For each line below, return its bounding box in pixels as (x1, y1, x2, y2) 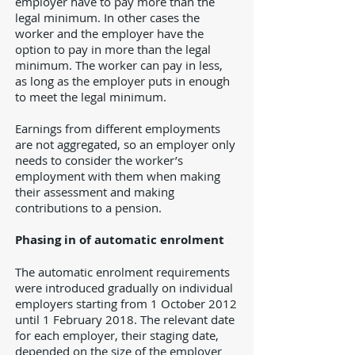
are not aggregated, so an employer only (15, 136, 235, 152)
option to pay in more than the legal (15, 41, 211, 57)
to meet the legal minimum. (15, 89, 166, 105)
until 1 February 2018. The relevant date (15, 311, 235, 327)
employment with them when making (15, 168, 220, 184)
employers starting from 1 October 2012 (15, 296, 237, 311)
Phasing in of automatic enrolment (15, 231, 224, 248)
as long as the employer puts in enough (15, 73, 230, 89)
